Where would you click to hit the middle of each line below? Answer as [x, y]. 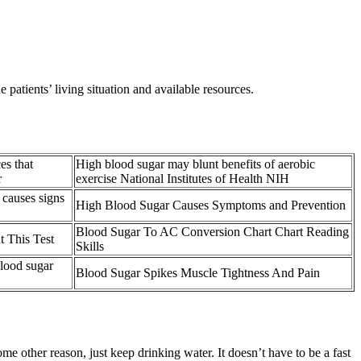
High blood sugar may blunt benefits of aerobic [195, 164]
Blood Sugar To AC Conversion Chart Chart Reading [212, 231]
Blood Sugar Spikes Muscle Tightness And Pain [198, 272]
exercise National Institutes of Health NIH [183, 178]
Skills [90, 246]
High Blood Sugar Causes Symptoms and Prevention [211, 205]
